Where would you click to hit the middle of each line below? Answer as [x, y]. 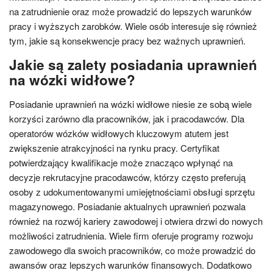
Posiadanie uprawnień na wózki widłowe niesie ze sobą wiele [130, 104]
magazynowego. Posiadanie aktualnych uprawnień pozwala [127, 206]
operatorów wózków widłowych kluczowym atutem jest [119, 133]
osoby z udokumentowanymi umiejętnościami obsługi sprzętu [132, 192]
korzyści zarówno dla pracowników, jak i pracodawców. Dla [127, 119]
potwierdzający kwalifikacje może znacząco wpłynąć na [121, 162]
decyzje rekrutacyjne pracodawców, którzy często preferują [127, 177]
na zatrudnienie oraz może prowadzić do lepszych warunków [130, 11]
